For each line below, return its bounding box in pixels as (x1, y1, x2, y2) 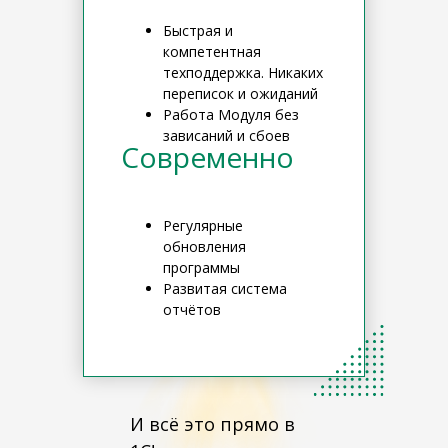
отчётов (163, 300, 221, 320)
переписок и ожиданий (163, 84, 318, 104)
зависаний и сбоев (163, 126, 290, 146)
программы (163, 258, 240, 278)
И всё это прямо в (130, 412, 295, 437)
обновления (163, 237, 246, 257)
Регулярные (163, 216, 243, 236)
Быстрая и (163, 21, 233, 41)
